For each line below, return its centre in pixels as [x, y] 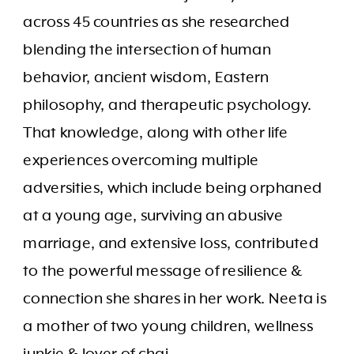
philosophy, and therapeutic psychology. [168, 105]
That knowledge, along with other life [156, 133]
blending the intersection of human [147, 50]
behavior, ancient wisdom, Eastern [146, 77]
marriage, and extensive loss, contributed [171, 243]
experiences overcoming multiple [141, 160]
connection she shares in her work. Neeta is [175, 299]
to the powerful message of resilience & [163, 271]
